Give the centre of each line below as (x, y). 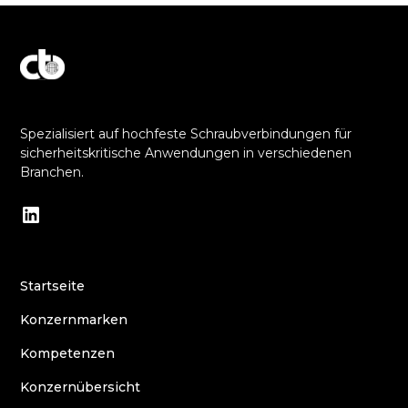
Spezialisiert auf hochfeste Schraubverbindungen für (186, 134)
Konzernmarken (74, 320)
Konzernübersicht (81, 388)
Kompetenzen (68, 354)
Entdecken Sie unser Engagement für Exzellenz (174, 112)
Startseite (53, 286)
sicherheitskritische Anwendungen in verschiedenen (186, 153)
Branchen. (52, 173)
